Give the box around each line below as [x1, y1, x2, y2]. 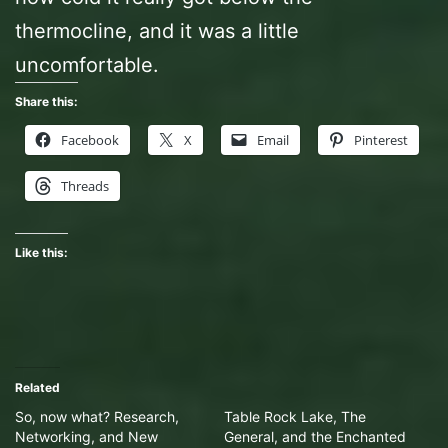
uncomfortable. [15, 52, 159, 77]
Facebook [61, 130, 119, 149]
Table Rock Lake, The [224, 407, 366, 425]
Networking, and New [15, 427, 158, 445]
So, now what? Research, [15, 407, 179, 425]
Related [15, 379, 60, 395]
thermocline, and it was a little [15, 18, 299, 43]
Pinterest [354, 130, 408, 149]
